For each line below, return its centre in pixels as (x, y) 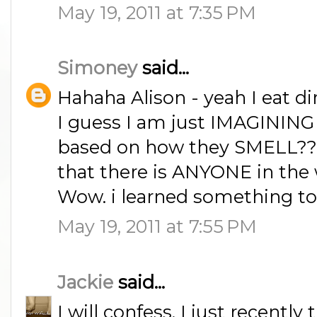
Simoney (97, 68)
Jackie (85, 282)
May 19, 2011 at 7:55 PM (157, 226)
